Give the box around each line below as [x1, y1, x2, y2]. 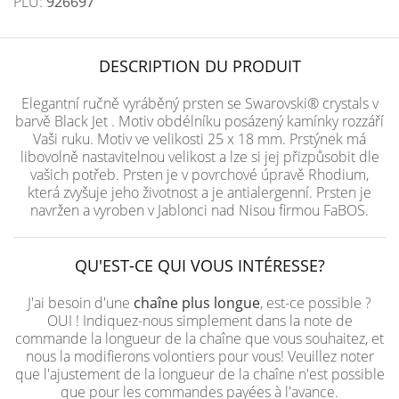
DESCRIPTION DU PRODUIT [98, 55, 301, 77]
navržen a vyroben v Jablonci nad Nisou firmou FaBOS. [30, 200, 369, 220]
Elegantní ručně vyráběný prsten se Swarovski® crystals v [20, 94, 379, 113]
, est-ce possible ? [260, 293, 371, 313]
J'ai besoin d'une [28, 293, 134, 313]
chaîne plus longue [134, 293, 260, 313]
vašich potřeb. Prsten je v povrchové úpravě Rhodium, [30, 165, 369, 184]
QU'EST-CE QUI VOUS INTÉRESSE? [74, 255, 325, 276]
